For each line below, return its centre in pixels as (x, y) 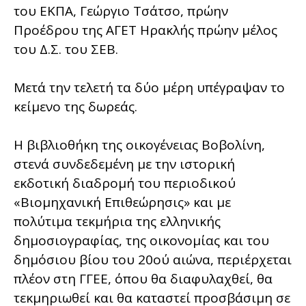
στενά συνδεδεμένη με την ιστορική (124, 164)
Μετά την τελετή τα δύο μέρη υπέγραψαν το (149, 87)
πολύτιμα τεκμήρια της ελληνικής (117, 221)
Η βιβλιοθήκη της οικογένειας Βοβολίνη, (139, 144)
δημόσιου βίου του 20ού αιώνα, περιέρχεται (153, 259)
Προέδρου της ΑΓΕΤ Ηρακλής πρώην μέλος (145, 30)
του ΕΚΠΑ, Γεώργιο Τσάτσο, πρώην (121, 11)
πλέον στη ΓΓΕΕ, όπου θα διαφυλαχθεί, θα (143, 278)
